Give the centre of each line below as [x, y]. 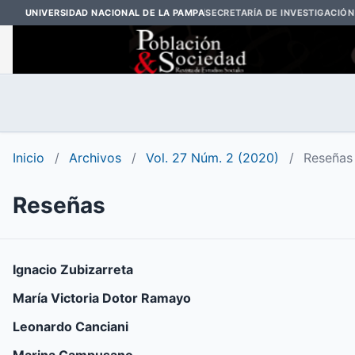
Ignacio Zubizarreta [73, 270]
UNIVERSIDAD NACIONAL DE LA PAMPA [115, 12]
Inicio [29, 158]
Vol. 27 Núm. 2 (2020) [212, 158]
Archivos [95, 158]
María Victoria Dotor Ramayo [102, 298]
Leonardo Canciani [71, 327]
